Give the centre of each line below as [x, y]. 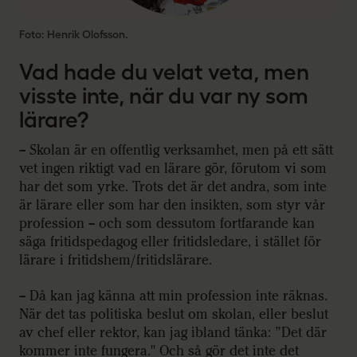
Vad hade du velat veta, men [164, 72]
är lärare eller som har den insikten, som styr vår [172, 205]
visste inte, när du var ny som [164, 96]
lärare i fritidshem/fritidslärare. [116, 260]
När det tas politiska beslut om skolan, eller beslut [174, 315]
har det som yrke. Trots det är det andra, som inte [173, 186]
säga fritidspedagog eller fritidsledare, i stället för [170, 241]
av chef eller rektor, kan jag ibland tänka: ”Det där [173, 333]
